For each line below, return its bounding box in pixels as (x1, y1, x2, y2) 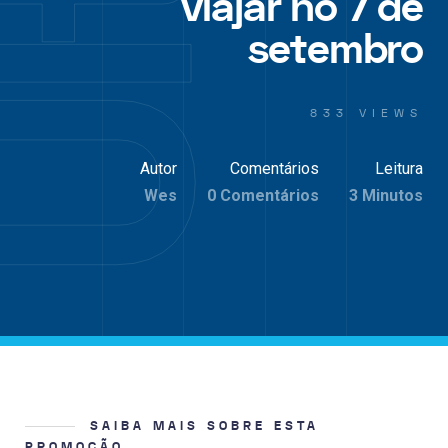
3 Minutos (349, 185, 423, 205)
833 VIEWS (310, 105, 423, 120)
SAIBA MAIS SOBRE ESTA (90, 416, 319, 435)
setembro (248, 20, 423, 79)
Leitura (375, 158, 423, 178)
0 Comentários (207, 185, 319, 205)
